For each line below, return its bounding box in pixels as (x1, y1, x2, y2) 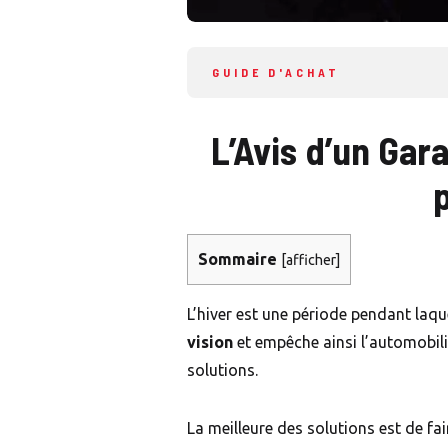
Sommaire (198, 250, 277, 269)
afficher (286, 252, 336, 269)
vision (187, 333, 233, 352)
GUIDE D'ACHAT (212, 65, 340, 80)
